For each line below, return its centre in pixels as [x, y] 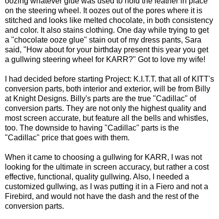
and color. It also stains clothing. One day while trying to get [107, 30]
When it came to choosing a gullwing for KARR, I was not [103, 157]
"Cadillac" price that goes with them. [67, 137]
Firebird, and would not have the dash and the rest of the [102, 196]
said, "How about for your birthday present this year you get [107, 49]
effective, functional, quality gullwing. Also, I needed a [97, 176]
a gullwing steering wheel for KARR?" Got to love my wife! [105, 59]
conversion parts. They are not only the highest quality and [106, 108]
